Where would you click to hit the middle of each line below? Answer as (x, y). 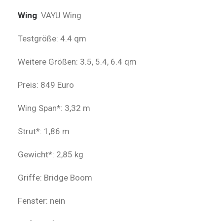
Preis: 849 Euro (46, 85)
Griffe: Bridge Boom (55, 178)
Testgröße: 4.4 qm (52, 38)
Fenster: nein (41, 201)
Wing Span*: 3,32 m (54, 108)
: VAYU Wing (59, 15)
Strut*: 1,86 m (44, 131)
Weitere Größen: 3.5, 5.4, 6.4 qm (77, 62)
